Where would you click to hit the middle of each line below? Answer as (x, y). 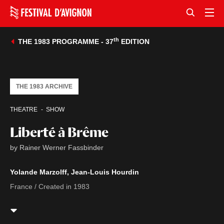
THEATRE (24, 110)
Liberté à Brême (59, 132)
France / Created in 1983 (50, 187)
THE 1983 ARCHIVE (44, 87)
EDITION (134, 41)
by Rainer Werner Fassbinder (57, 148)
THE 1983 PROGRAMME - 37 (65, 41)
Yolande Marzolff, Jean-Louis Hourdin (74, 172)
